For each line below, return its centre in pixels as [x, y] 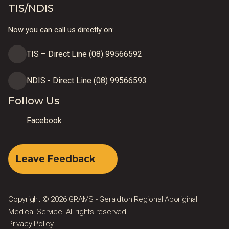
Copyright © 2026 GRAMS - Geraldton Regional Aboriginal [103, 199]
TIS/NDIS [31, 8]
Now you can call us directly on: [61, 30]
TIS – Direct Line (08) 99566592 [84, 54]
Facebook [44, 120]
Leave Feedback [56, 159]
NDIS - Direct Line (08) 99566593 [87, 81]
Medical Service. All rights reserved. [68, 212]
